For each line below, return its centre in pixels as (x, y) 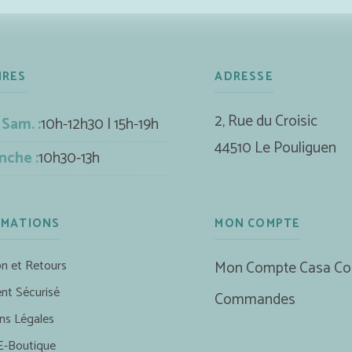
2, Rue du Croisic (266, 121)
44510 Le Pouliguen (276, 148)
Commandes (255, 299)
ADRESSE (244, 76)
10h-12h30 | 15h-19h (100, 124)
